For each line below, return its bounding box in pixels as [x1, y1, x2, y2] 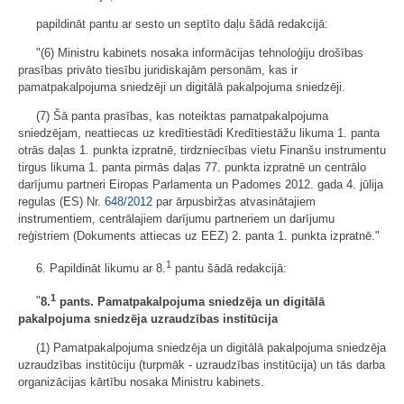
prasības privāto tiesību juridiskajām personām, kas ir [18, 62, 298, 77]
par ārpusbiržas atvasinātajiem [152, 194, 316, 208]
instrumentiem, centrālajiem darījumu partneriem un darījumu [18, 211, 335, 225]
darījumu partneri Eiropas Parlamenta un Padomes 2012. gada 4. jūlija [18, 177, 383, 191]
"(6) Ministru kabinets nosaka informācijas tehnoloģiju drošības [36, 45, 363, 60]
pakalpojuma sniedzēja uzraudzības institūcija [18, 311, 278, 326]
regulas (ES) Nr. [18, 194, 105, 208]
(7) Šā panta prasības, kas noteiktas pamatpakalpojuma [36, 108, 328, 123]
